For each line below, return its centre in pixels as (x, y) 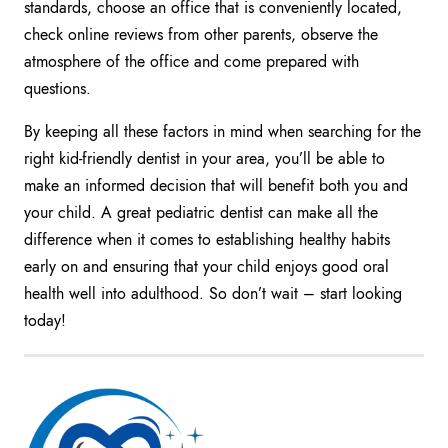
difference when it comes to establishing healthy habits (207, 240)
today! (45, 321)
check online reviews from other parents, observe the (201, 35)
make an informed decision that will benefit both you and (216, 186)
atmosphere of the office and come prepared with (191, 62)
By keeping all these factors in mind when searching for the (222, 132)
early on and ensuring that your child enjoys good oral (206, 267)
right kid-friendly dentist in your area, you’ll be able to (204, 159)
